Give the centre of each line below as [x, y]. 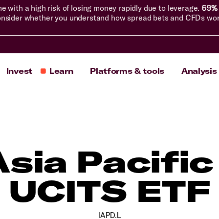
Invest [19, 71]
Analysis [199, 71]
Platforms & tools [127, 71]
